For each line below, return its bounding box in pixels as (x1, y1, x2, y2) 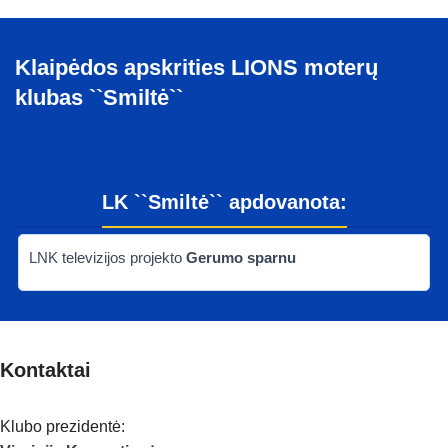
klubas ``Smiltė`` (15, 85, 183, 111)
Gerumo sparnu (186, 249, 296, 267)
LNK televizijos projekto (29, 249, 186, 267)
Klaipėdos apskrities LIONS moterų (15, 55, 378, 81)
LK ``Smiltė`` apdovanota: (101, 191, 347, 214)
